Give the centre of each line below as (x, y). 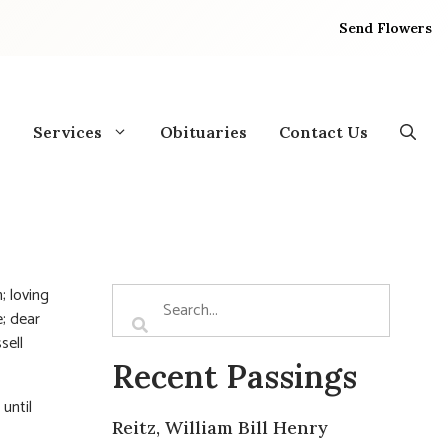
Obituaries (203, 131)
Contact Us (323, 131)
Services (67, 131)
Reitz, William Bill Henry (220, 427)
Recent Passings (234, 376)
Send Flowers (386, 27)
